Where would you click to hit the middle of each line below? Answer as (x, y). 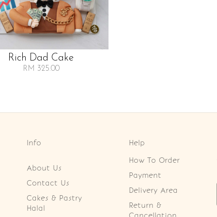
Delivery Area (153, 190)
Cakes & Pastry (54, 198)
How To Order (154, 160)
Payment (145, 175)
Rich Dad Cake (41, 58)
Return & (145, 205)
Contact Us (48, 183)
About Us (44, 168)
